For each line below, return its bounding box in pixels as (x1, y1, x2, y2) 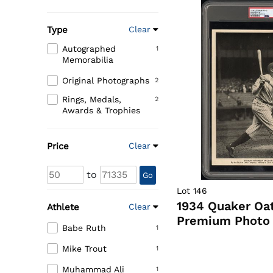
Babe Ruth (62, 223, 106, 233)
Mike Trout (62, 244, 107, 254)
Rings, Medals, (62, 94, 121, 105)
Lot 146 (177, 186, 208, 196)
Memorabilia (62, 55, 113, 65)
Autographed (62, 44, 116, 54)
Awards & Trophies (62, 105, 140, 116)
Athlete (47, 202, 79, 213)
